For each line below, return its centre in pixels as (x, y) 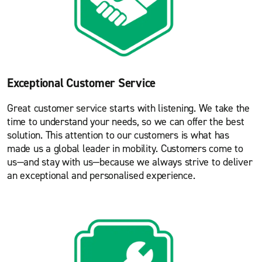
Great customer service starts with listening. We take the (128, 108)
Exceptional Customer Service (81, 83)
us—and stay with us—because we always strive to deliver (130, 162)
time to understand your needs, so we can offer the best (126, 121)
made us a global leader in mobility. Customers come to (125, 148)
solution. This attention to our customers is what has (118, 135)
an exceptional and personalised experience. (101, 175)
